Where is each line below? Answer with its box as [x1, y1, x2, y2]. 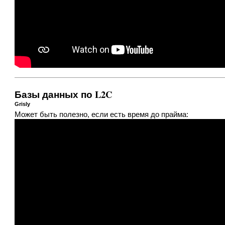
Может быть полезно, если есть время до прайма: [15, 110, 189, 119]
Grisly [15, 100, 31, 107]
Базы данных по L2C [15, 87, 113, 101]
